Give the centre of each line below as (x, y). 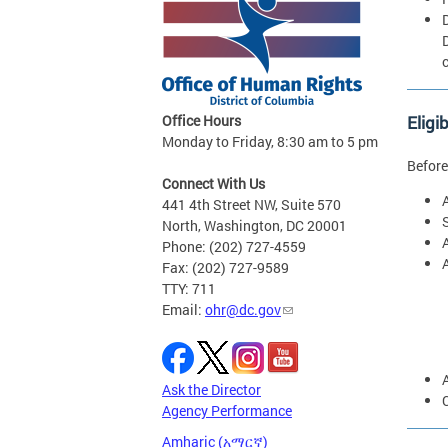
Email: (183, 310)
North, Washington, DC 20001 (254, 226)
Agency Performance (227, 411)
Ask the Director (211, 390)
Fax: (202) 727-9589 (225, 268)
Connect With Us (213, 184)
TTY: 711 (189, 289)
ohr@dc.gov (243, 310)
